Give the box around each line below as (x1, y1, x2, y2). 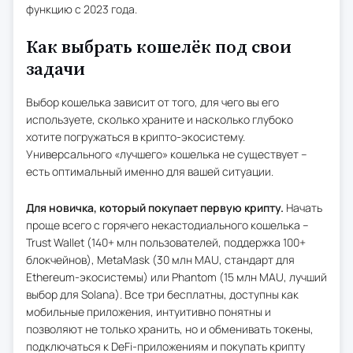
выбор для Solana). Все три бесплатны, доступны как (26, 286, 299, 302)
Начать (284, 199, 322, 215)
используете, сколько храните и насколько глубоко (26, 111, 293, 127)
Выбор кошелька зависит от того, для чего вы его (26, 94, 279, 110)
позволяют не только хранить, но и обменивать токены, (26, 321, 314, 336)
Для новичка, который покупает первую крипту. (26, 199, 284, 215)
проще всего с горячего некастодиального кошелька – (26, 217, 309, 232)
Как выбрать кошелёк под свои (26, 36, 292, 58)
